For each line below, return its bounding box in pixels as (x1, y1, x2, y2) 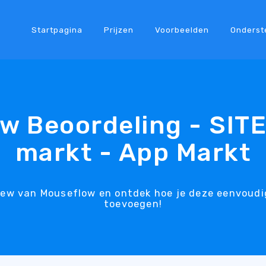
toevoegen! (104, 198, 162, 210)
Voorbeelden (154, 24, 209, 34)
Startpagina (31, 24, 83, 34)
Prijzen (103, 24, 134, 34)
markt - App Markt (15, 137, 251, 167)
